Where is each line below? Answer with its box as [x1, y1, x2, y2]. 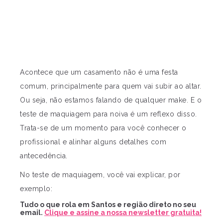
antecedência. [20, 151, 68, 160]
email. [20, 208, 44, 217]
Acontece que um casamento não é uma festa [20, 68, 178, 76]
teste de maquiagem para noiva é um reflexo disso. [20, 110, 197, 118]
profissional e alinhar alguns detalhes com [20, 137, 166, 146]
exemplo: [20, 184, 52, 193]
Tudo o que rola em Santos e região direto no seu [20, 200, 196, 209]
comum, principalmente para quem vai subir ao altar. [20, 82, 202, 90]
